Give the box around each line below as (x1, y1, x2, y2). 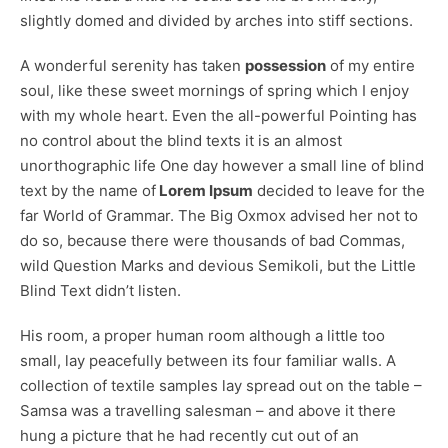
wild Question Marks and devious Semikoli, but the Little (20, 255, 416, 275)
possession (245, 55, 326, 75)
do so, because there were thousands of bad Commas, (20, 230, 405, 250)
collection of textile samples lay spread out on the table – (20, 375, 422, 395)
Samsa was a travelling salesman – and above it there (20, 400, 396, 420)
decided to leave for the (253, 180, 425, 200)
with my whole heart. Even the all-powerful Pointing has (20, 105, 417, 125)
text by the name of (20, 180, 156, 200)
